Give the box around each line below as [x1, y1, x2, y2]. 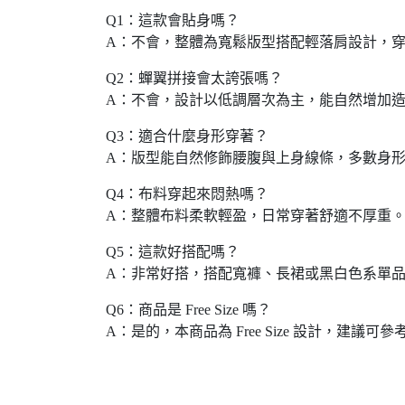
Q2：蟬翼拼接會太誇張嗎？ [106, 71, 283, 86]
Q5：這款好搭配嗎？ [106, 244, 240, 259]
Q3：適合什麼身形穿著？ [106, 128, 268, 144]
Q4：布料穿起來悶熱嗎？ [106, 186, 268, 202]
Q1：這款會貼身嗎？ [106, 13, 240, 28]
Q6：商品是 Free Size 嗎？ [106, 302, 271, 317]
